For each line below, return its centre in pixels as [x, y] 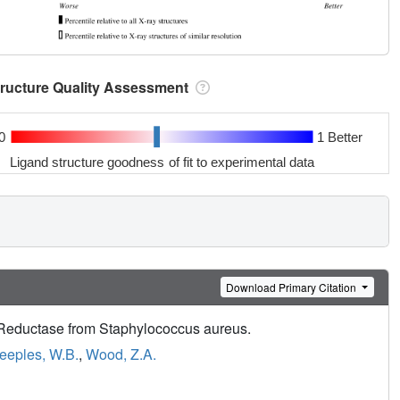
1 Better [339, 137]
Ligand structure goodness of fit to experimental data [162, 162]
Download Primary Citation [293, 287]
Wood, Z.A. [121, 354]
